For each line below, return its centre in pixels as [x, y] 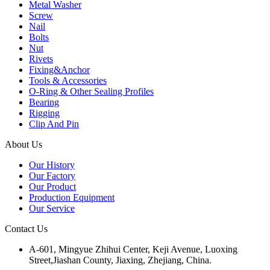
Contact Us [26, 228]
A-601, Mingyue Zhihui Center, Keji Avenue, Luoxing [133, 249]
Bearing [44, 102]
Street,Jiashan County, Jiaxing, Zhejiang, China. [120, 260]
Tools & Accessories [68, 80]
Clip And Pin [54, 124]
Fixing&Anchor [59, 69]
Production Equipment [72, 197]
